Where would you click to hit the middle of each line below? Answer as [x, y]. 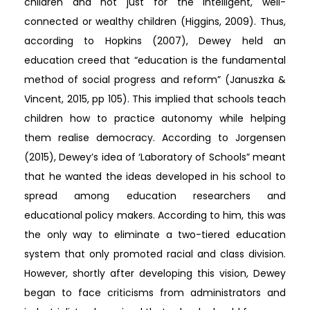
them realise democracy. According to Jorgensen [155, 137]
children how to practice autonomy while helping [155, 118]
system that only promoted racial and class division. [155, 254]
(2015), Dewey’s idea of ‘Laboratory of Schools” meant [155, 157]
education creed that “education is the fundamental [155, 60]
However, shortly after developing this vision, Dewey [155, 273]
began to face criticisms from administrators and [155, 292]
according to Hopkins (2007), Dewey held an [155, 40]
